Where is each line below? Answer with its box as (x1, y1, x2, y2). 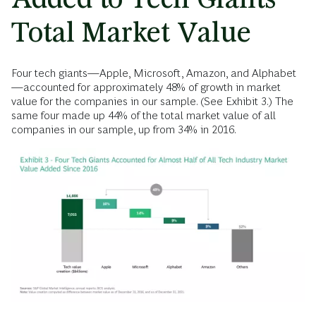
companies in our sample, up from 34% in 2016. (11, 123, 236, 136)
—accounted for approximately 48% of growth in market (11, 81, 281, 94)
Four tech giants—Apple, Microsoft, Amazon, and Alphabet (11, 67, 296, 80)
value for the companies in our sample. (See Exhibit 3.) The (11, 95, 293, 108)
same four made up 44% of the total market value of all (11, 109, 276, 122)
